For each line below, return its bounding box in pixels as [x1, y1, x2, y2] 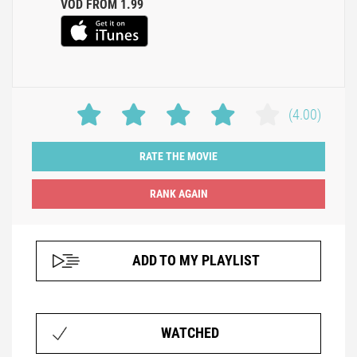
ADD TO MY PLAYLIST [132, 253, 260, 269]
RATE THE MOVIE [139, 150, 218, 163]
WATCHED [160, 325, 219, 342]
